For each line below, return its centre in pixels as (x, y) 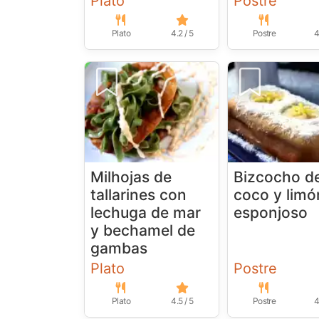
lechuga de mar (146, 213)
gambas (119, 249)
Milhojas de (131, 177)
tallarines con (138, 195)
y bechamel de (143, 231)
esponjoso (271, 213)
